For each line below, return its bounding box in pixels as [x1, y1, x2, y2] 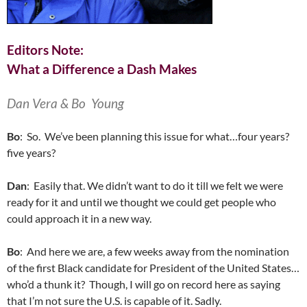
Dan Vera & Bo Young [7, 95, 124, 111]
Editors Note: [7, 42, 84, 58]
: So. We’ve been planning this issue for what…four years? [20, 130, 289, 143]
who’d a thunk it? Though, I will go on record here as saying [7, 278, 280, 291]
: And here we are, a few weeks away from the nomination [20, 245, 289, 258]
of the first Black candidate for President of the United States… [7, 261, 299, 274]
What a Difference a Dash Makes [7, 61, 197, 77]
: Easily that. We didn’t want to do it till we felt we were [27, 179, 283, 192]
